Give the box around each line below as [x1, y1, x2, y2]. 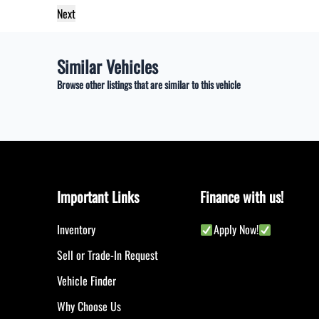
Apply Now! [213, 221, 258, 239]
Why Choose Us [57, 298, 121, 315]
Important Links [57, 186, 139, 208]
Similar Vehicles [57, 53, 158, 80]
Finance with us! [200, 186, 284, 208]
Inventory [57, 221, 95, 239]
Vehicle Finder [57, 272, 116, 290]
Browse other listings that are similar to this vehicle [57, 77, 241, 93]
